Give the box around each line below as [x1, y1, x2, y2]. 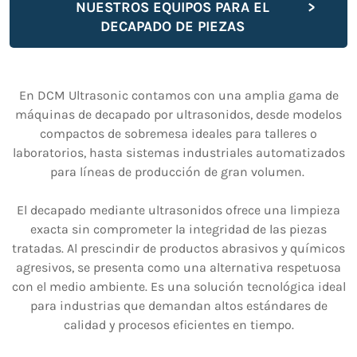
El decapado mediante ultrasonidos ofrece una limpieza [17, 202, 340, 218]
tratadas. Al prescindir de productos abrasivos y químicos [12, 241, 345, 257]
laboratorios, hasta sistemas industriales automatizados [12, 145, 345, 161]
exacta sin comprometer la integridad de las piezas [30, 222, 327, 237]
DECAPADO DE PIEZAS [100, 18, 245, 36]
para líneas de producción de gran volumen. [49, 164, 308, 180]
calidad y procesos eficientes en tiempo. [63, 317, 294, 333]
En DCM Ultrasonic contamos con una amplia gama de [18, 88, 339, 104]
